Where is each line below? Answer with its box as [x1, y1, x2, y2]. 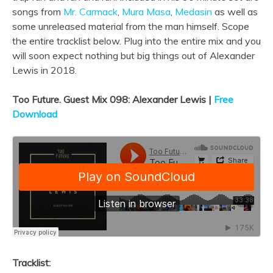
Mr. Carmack [63, 5, 118, 18]
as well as [212, 5, 258, 18]
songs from [12, 5, 63, 18]
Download [12, 108, 57, 121]
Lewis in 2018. [12, 64, 77, 77]
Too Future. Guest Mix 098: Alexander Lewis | [12, 93, 214, 106]
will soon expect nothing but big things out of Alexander [12, 49, 255, 62]
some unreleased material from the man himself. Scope [12, 20, 249, 33]
